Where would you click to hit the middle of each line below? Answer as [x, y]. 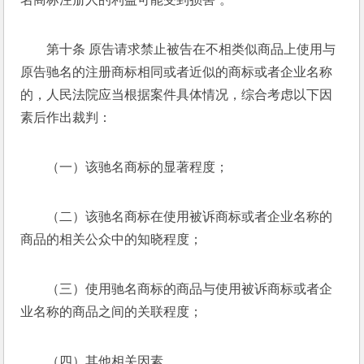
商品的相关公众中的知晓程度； [113, 239]
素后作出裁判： [68, 117]
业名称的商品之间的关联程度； [113, 312]
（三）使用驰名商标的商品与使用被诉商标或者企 [190, 289]
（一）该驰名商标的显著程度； [139, 167]
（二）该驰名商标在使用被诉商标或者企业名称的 [190, 217]
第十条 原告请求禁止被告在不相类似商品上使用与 [191, 49]
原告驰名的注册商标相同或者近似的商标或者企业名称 [177, 72]
